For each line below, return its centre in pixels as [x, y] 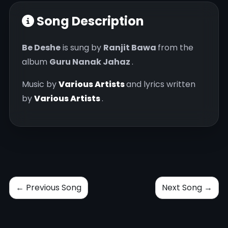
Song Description [89, 21]
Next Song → [187, 187]
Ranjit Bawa [130, 47]
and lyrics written [161, 84]
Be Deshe [41, 47]
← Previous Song [49, 187]
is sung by [82, 47]
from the [176, 47]
